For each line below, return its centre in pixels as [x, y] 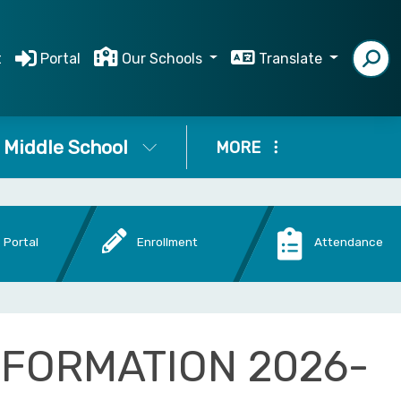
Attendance [349, 241]
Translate [293, 58]
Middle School [65, 147]
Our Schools [163, 58]
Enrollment [168, 241]
